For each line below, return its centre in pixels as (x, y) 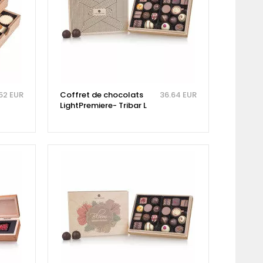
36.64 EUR (178, 95)
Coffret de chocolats (101, 95)
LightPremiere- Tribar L (103, 105)
